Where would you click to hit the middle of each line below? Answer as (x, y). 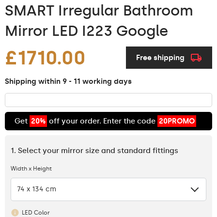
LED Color (36, 212)
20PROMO (177, 121)
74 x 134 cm (36, 189)
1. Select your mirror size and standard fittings (94, 150)
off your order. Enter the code (102, 121)
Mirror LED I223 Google (86, 31)
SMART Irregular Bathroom (99, 10)
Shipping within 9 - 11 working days (68, 81)
